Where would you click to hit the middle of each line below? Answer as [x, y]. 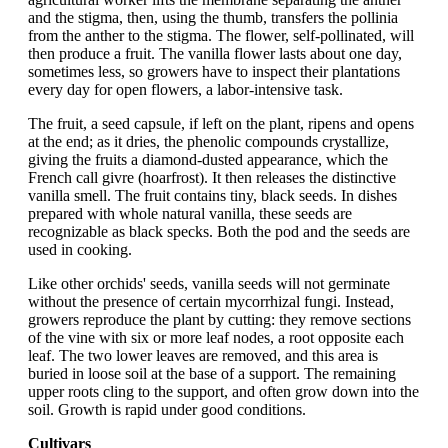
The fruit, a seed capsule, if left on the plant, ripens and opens [221, 124]
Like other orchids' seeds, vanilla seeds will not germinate [209, 284]
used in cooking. [80, 250]
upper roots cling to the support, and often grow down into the [223, 392]
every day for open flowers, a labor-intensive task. [185, 90]
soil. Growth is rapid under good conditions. [167, 410]
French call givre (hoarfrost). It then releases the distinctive [212, 178]
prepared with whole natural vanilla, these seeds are [190, 214]
